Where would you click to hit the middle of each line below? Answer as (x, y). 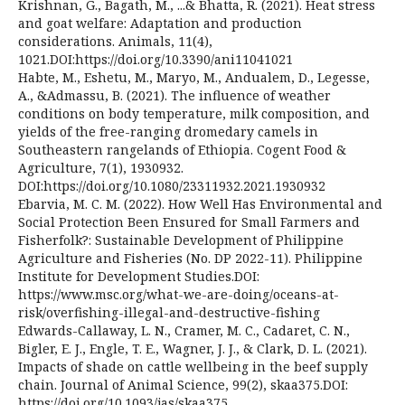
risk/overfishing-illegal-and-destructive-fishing (169, 312)
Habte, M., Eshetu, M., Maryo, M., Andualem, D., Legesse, (194, 77)
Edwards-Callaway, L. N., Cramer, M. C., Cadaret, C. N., (184, 330)
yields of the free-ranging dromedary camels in (168, 131)
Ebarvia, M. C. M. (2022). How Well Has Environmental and (200, 203)
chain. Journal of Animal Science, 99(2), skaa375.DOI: (183, 384)
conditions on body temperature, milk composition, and (194, 113)
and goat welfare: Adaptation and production (160, 23)
